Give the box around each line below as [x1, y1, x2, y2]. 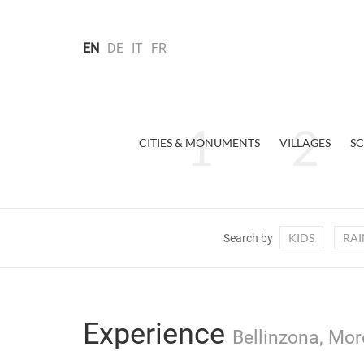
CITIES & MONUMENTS [138, 136, 260, 149]
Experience [83, 317, 232, 351]
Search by [223, 232, 273, 245]
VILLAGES [279, 136, 331, 149]
